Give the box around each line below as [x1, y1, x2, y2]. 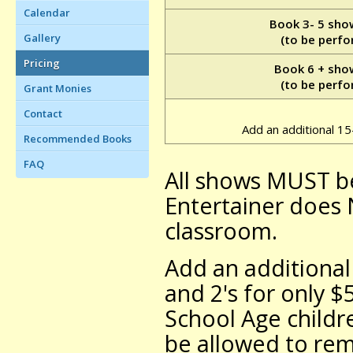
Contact [24, 106, 62, 121]
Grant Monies [24, 81, 91, 95]
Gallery [24, 31, 61, 45]
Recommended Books [24, 132, 132, 146]
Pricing [24, 56, 60, 70]
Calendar [24, 6, 70, 20]
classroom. [165, 215, 277, 247]
